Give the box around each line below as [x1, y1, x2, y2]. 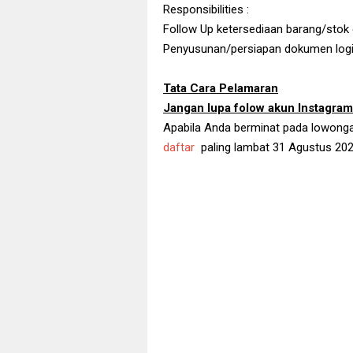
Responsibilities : [163, 2, 249, 17]
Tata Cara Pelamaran [163, 80, 278, 95]
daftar [163, 139, 195, 154]
